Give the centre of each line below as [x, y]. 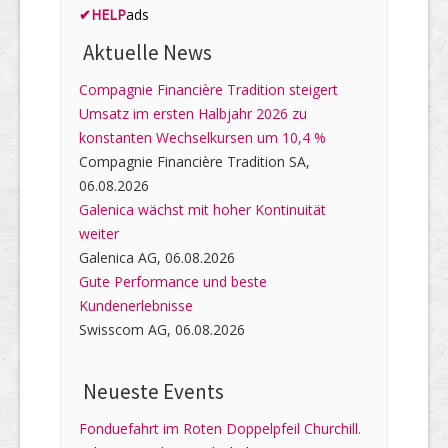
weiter [99, 233]
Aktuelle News [145, 52]
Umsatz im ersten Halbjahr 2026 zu [193, 113]
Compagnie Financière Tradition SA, [194, 161]
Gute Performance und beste [173, 281]
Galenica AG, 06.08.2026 [157, 257]
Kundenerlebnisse [136, 305]
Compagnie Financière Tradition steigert [208, 89]
